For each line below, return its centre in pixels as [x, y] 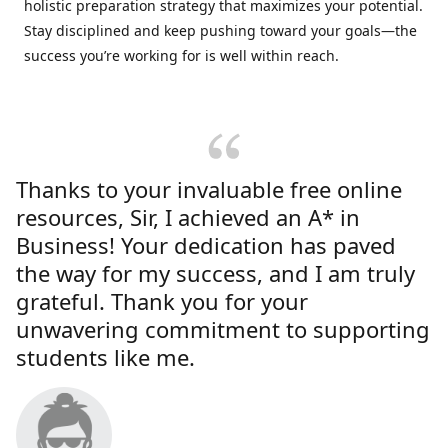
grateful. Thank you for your [162, 301]
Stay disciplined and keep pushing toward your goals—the [220, 30]
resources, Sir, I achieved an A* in [188, 217]
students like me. [105, 357]
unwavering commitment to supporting [223, 329]
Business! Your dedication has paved [206, 245]
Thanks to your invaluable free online [209, 189]
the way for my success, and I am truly [215, 273]
